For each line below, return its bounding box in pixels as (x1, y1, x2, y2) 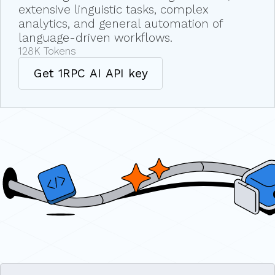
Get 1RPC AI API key (33, 66, 148, 81)
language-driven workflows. (18, 31, 172, 45)
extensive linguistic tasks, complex (18, 2, 209, 17)
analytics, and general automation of (18, 17, 223, 31)
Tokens (40, 45, 76, 58)
